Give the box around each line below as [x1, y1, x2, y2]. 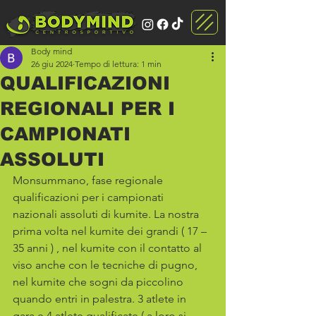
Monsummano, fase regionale [13, 174, 166, 187]
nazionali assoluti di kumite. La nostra [13, 207, 202, 221]
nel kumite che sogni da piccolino [13, 275, 186, 288]
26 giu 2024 [31, 59, 73, 69]
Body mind [31, 46, 72, 56]
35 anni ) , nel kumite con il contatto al [13, 241, 205, 255]
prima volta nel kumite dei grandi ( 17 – [13, 224, 209, 238]
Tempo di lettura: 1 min [75, 59, 162, 69]
